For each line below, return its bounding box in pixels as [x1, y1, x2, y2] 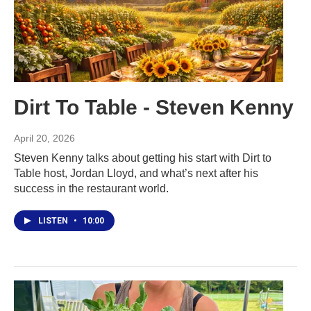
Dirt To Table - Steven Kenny [14, 95, 294, 119]
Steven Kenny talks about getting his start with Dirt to [14, 151, 271, 164]
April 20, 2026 [14, 132, 75, 144]
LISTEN [38, 215, 70, 226]
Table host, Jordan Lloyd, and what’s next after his [14, 167, 258, 179]
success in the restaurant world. [14, 182, 169, 194]
